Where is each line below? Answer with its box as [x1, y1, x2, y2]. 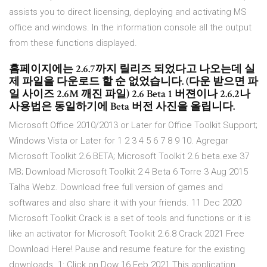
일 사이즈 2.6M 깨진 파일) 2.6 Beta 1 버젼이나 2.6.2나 [9, 87, 250, 101]
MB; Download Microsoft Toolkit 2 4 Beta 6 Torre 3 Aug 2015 [9, 166, 248, 178]
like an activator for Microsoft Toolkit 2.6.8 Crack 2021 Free [9, 228, 244, 240]
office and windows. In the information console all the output [9, 22, 252, 33]
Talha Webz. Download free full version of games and [9, 182, 223, 193]
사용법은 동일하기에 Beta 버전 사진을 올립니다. [9, 100, 235, 114]
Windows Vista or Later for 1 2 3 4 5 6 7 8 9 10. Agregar [9, 135, 228, 147]
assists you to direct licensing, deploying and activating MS [9, 7, 247, 18]
